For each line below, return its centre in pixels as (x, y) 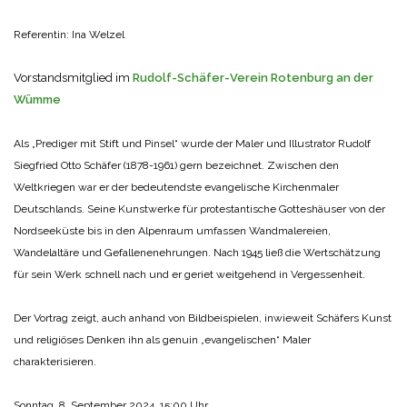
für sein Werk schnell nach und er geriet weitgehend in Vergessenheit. (189, 274)
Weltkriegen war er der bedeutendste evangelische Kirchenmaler (176, 187)
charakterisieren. (55, 361)
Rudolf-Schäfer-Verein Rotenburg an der (252, 77)
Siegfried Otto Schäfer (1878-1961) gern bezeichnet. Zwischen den (176, 165)
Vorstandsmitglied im (72, 77)
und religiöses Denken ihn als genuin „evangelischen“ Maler (162, 339)
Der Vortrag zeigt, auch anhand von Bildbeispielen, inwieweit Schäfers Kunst (203, 318)
